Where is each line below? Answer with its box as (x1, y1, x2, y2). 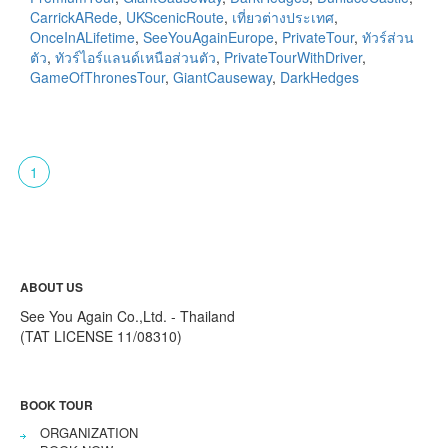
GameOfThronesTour (30, 66, 165, 87)
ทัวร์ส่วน (362, 26, 414, 47)
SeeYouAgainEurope (143, 26, 274, 47)
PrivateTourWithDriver (224, 46, 362, 67)
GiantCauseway (173, 66, 272, 87)
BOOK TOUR (20, 396, 93, 415)
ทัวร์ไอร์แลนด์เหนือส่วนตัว (55, 46, 216, 67)
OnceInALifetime (30, 26, 135, 47)
